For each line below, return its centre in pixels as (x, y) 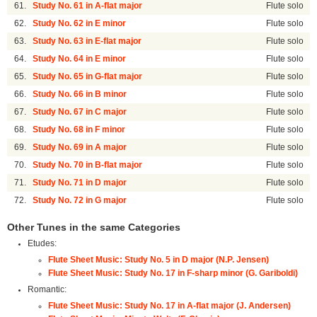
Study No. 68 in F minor (79, 130)
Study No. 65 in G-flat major (88, 77)
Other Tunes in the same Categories (94, 228)
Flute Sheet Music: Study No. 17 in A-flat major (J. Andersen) (169, 305)
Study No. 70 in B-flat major (88, 165)
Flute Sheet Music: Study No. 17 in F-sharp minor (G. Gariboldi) (173, 273)
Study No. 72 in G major (80, 201)
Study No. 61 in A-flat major (88, 6)
